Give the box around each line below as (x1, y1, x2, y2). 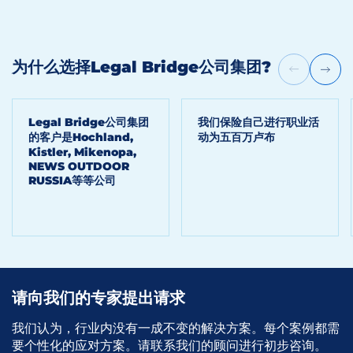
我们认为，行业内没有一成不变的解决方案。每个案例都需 (12, 321, 340, 336)
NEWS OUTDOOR (28, 159, 129, 173)
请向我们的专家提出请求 (12, 288, 185, 307)
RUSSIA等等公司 (28, 173, 116, 188)
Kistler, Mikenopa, (28, 145, 136, 159)
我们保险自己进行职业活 (198, 115, 319, 129)
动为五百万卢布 (198, 130, 275, 144)
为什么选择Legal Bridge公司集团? (12, 58, 271, 76)
